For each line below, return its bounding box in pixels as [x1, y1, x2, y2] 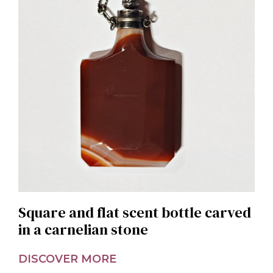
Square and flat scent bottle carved [18, 202, 251, 222]
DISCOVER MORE [18, 252, 116, 266]
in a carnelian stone [18, 219, 148, 239]
